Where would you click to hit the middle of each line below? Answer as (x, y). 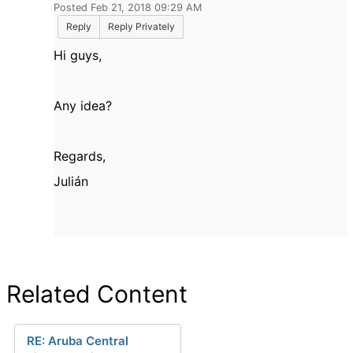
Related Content (97, 294)
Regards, (80, 156)
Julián (71, 182)
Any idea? (83, 106)
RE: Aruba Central (78, 341)
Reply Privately (141, 27)
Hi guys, (78, 56)
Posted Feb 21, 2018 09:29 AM (128, 8)
